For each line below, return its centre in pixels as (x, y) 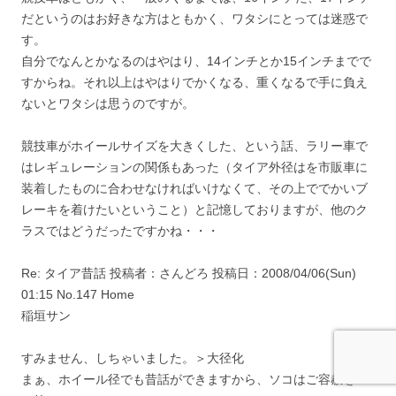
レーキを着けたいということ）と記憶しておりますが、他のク (194, 209)
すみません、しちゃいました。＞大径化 (133, 358)
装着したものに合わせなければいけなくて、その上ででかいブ (194, 188)
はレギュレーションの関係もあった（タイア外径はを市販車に (194, 167)
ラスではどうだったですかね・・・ (120, 230)
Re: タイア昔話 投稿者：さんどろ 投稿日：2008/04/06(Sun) (189, 273)
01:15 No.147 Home (78, 294)
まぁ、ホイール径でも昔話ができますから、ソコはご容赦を (188, 379)
